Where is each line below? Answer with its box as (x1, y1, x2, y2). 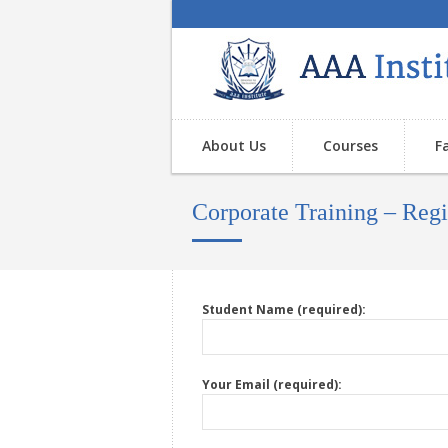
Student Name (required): (202, 301, 366, 318)
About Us (202, 136, 266, 155)
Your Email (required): (202, 376, 342, 393)
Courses (323, 136, 378, 155)
